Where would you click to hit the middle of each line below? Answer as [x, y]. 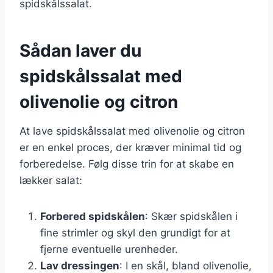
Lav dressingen [80, 265]
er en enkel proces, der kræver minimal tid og [130, 147]
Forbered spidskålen [93, 216]
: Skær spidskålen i [191, 216]
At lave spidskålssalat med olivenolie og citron [132, 131]
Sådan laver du [80, 50]
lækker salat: [51, 180]
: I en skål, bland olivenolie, [186, 265]
